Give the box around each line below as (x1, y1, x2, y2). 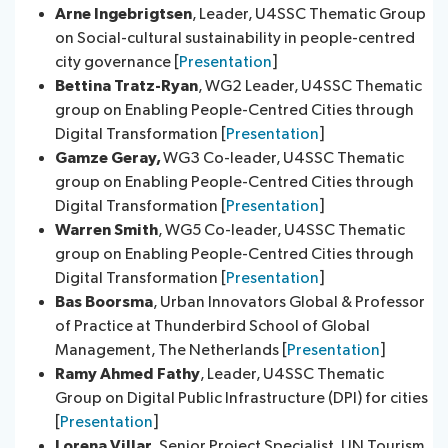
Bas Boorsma (55, 292, 153, 312)
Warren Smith (55, 220, 158, 240)
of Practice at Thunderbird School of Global (55, 316, 370, 336)
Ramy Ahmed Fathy (55, 364, 200, 384)
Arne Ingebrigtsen (55, 4, 192, 24)
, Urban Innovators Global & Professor (153, 292, 425, 312)
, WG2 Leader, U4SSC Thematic (198, 76, 422, 96)
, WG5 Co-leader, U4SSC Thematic (158, 220, 405, 240)
